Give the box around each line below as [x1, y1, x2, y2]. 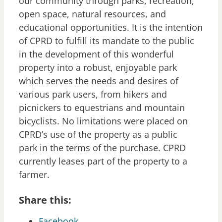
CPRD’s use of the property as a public [19, 128, 177, 141]
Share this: [19, 193, 71, 207]
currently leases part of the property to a [19, 155, 187, 167]
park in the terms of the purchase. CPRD [19, 142, 186, 154]
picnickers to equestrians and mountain [19, 102, 185, 114]
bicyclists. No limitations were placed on [19, 115, 188, 127]
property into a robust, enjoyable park [19, 61, 177, 74]
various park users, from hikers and [19, 88, 167, 101]
